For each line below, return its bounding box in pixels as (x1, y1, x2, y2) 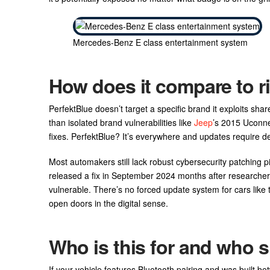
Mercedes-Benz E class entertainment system (72, 36, 248, 48)
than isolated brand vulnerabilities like (48, 116, 194, 129)
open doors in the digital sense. (48, 196, 168, 209)
